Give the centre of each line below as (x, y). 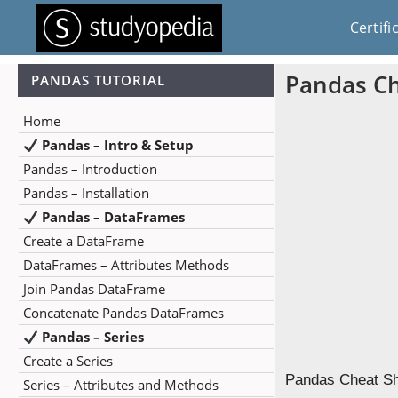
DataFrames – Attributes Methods (126, 265)
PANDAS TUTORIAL (98, 80)
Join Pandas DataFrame (94, 289)
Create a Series (68, 361)
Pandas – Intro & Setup (118, 145)
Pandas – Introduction (90, 169)
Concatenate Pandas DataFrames (123, 313)
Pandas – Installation (86, 193)
